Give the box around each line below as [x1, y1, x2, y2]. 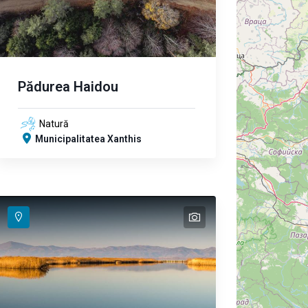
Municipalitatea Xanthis [35, 133, 142, 144]
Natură [39, 118, 69, 129]
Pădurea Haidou [18, 78, 118, 95]
